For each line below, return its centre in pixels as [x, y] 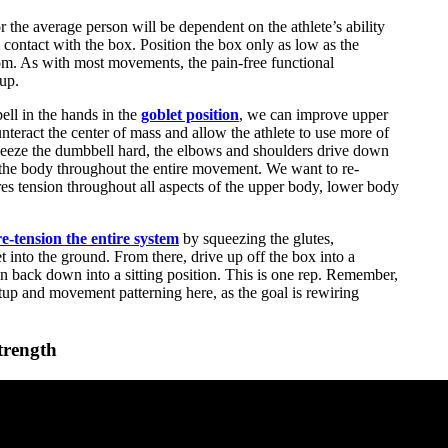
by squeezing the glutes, [256, 239]
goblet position [189, 115]
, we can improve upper [313, 115]
